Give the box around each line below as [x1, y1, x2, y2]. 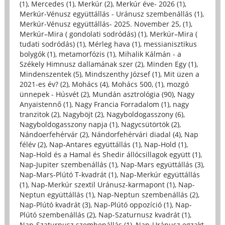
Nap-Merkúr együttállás [120, 169, 200, 179]
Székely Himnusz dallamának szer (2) [19, 59, 143, 69]
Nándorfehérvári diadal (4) [91, 129, 181, 139]
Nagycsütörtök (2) [121, 119, 179, 129]
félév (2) [19, 139, 46, 149]
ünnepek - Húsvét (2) [19, 89, 89, 99]
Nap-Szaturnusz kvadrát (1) [98, 209, 190, 219]
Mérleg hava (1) [88, 39, 140, 49]
